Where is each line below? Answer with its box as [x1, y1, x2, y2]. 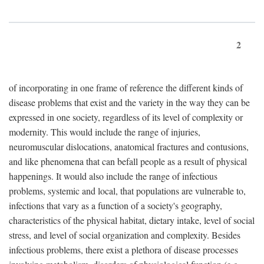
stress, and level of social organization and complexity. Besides [9, 229, 240, 241]
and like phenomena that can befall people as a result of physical [9, 155, 247, 167]
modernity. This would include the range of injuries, [9, 126, 200, 138]
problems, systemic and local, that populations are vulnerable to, [9, 184, 246, 197]
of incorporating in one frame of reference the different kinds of [9, 81, 243, 94]
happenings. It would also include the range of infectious [9, 170, 217, 182]
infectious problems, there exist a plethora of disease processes [9, 243, 238, 256]
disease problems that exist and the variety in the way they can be [9, 96, 250, 108]
